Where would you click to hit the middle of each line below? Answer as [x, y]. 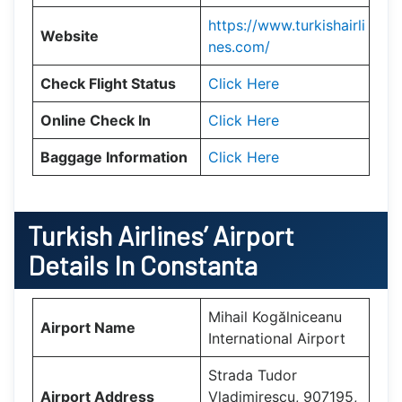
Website [70, 35]
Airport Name [88, 327]
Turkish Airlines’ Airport [161, 235]
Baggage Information [114, 157]
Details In [84, 264]
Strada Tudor [253, 375]
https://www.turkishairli [287, 25]
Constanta [199, 264]
